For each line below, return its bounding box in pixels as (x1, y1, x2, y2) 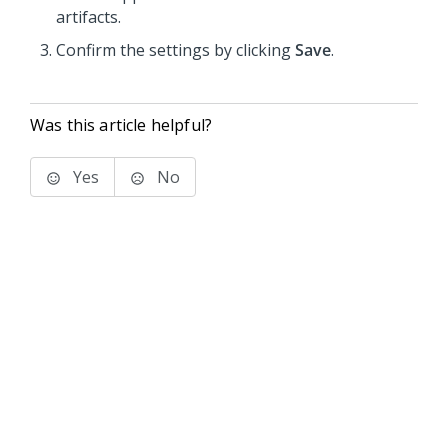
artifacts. (56, 6, 121, 28)
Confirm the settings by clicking (56, 39, 295, 61)
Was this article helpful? (30, 114, 212, 136)
